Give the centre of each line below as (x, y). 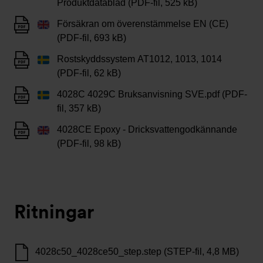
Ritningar (54, 212)
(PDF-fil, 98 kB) (89, 144)
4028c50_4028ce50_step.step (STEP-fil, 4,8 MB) (137, 252)
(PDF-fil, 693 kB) (92, 38)
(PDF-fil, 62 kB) (89, 73)
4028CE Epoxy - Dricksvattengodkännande (147, 129)
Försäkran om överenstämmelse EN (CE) (143, 24)
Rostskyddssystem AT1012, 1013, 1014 (139, 59)
